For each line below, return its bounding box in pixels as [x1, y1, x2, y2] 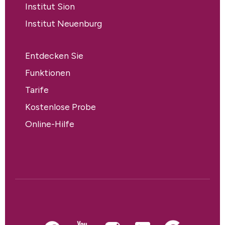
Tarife [25, 84, 49, 95]
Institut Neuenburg [25, 18, 102, 29]
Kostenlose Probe [25, 101, 96, 113]
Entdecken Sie [25, 50, 83, 61]
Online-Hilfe [25, 119, 74, 130]
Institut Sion [25, 1, 75, 12]
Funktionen [25, 67, 70, 78]
